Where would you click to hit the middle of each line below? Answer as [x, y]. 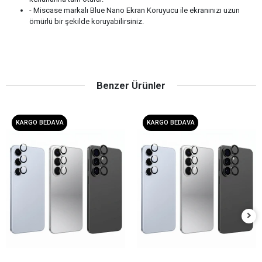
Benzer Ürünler [131, 85]
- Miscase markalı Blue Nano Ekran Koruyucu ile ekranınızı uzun [135, 10]
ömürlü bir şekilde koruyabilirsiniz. [87, 21]
